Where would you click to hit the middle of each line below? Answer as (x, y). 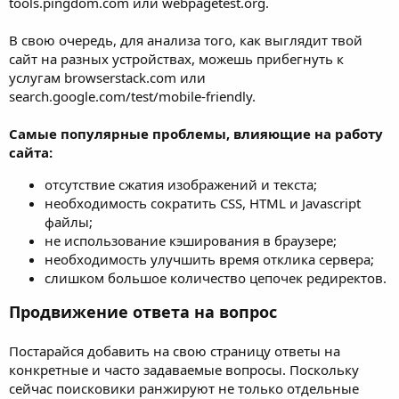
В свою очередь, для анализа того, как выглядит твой (186, 40)
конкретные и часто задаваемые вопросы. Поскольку (184, 369)
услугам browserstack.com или (107, 77)
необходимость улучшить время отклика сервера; (209, 259)
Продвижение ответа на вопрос (143, 311)
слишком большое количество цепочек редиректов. (216, 277)
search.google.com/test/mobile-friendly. (132, 96)
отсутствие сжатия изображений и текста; (181, 184)
